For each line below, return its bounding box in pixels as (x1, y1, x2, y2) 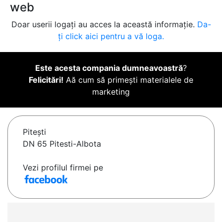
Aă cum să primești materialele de (63, 75, 193, 85)
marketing (92, 87, 130, 97)
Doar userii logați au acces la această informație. (11, 19, 197, 30)
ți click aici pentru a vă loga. (58, 31, 164, 42)
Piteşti (23, 127, 46, 137)
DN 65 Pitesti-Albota (23, 139, 101, 149)
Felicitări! (29, 75, 63, 85)
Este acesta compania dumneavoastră (35, 63, 183, 73)
